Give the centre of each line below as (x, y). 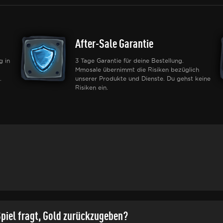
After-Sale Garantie (114, 43)
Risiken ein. (92, 87)
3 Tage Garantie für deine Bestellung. (129, 60)
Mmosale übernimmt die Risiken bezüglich (137, 69)
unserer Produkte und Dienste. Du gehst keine (143, 78)
